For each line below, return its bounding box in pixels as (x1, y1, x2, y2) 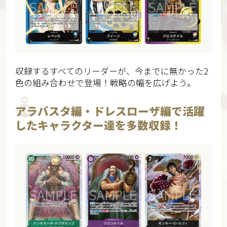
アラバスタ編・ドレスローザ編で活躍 (15, 102, 205, 119)
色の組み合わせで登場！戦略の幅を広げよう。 (15, 76, 196, 89)
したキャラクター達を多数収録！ (15, 117, 182, 133)
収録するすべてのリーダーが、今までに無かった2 (15, 64, 208, 77)
